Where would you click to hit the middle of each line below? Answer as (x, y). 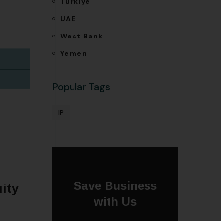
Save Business (115, 186)
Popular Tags (81, 87)
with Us (115, 202)
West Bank (82, 36)
